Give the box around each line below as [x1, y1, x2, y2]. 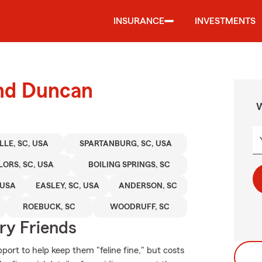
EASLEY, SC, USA [35, 182, 99, 190]
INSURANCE [113, 16, 164, 26]
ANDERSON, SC [119, 182, 178, 190]
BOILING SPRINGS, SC [88, 161, 170, 169]
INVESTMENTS [195, 16, 256, 26]
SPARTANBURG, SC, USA [79, 140, 172, 148]
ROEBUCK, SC [23, 203, 76, 211]
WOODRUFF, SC [110, 203, 170, 211]
